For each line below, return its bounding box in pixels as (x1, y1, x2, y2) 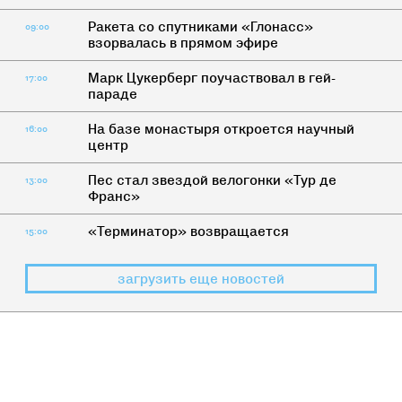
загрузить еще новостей (118, 271, 284, 287)
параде (87, 86, 137, 102)
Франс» (87, 188, 140, 205)
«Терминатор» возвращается (87, 223, 289, 240)
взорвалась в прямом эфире (87, 35, 278, 51)
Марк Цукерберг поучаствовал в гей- (87, 70, 336, 86)
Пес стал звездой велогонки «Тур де (87, 172, 336, 188)
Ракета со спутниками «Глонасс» (87, 19, 313, 35)
